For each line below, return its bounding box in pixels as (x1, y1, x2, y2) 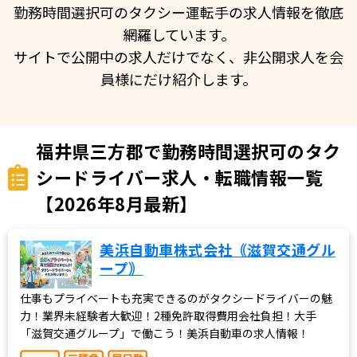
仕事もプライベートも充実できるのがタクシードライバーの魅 (20, 289, 332, 306)
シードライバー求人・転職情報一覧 (36, 163, 323, 190)
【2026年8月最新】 (36, 190, 198, 216)
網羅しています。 (122, 23, 235, 45)
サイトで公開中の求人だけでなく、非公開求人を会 (14, 45, 343, 67)
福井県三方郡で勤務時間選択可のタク (36, 137, 341, 163)
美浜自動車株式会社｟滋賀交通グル (100, 238, 335, 260)
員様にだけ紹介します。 (100, 68, 257, 89)
